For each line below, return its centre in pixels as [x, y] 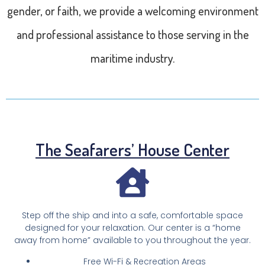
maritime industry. [132, 58]
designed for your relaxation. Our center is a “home [132, 228]
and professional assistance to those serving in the [132, 34]
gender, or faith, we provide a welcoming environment [132, 11]
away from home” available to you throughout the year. [132, 240]
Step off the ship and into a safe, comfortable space [132, 216]
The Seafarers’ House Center [132, 150]
